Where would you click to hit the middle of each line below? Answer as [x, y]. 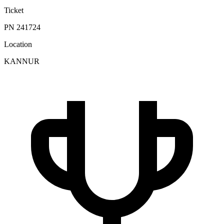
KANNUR [22, 61]
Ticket [14, 10]
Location [18, 44]
